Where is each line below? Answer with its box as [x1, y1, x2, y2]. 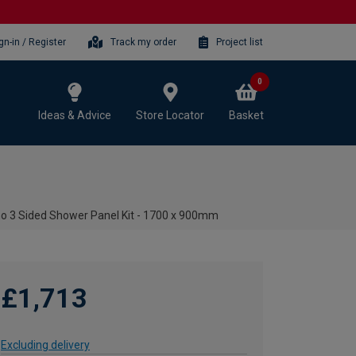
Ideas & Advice [38, 108, 111, 122]
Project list [216, 36, 263, 48]
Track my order [110, 36, 177, 48]
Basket [229, 108, 264, 122]
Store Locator [136, 108, 204, 122]
